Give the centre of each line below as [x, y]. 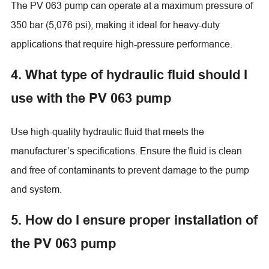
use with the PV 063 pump [91, 98]
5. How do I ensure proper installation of [134, 219]
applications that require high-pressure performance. [121, 44]
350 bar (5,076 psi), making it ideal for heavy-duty [115, 24]
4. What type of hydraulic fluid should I [129, 74]
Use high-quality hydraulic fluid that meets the [107, 131]
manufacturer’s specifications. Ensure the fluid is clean [126, 150]
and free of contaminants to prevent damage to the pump [130, 170]
